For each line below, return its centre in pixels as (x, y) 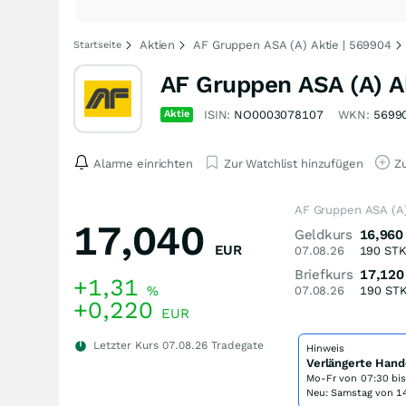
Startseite (97, 45)
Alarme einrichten (143, 163)
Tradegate (236, 345)
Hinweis (325, 348)
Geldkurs (324, 235)
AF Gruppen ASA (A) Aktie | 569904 (292, 45)
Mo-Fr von (333, 378)
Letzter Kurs (126, 345)
